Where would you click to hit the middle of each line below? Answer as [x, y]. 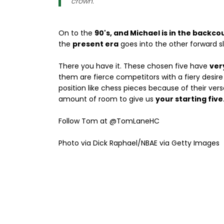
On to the [76, 33]
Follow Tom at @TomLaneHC [109, 121]
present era [95, 44]
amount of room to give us [107, 99]
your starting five [189, 99]
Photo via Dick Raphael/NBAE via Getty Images [139, 143]
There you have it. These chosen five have [134, 66]
